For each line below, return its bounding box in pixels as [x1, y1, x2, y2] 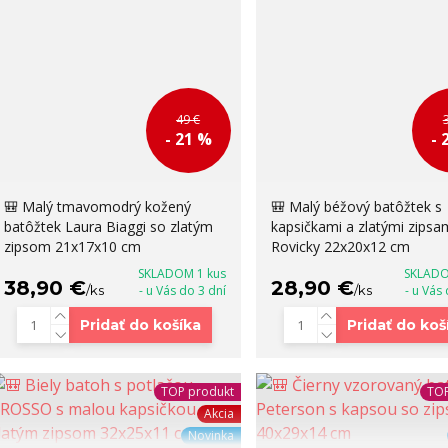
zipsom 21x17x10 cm [3, 237, 141, 257]
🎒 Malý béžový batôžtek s [270, 197, 442, 217]
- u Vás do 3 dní [138, 282, 226, 300]
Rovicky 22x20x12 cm [270, 237, 410, 257]
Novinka [187, 427, 234, 445]
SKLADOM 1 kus [137, 265, 226, 283]
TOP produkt [160, 383, 234, 401]
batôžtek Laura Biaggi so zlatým [3, 217, 213, 237]
